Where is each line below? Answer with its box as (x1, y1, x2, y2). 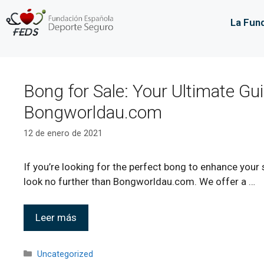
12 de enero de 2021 (24, 128, 103, 139)
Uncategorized (37, 249, 94, 259)
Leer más (35, 211, 77, 223)
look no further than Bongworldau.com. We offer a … (24, 176, 255, 188)
